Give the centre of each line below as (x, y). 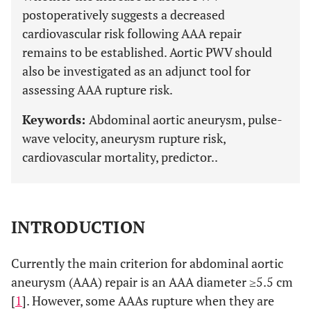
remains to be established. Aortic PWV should (147, 52)
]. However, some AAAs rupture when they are (148, 301)
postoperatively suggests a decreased (124, 15)
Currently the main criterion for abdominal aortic (147, 263)
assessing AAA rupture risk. (98, 90)
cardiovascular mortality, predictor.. (120, 157)
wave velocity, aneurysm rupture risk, (124, 138)
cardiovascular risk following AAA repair (132, 33)
